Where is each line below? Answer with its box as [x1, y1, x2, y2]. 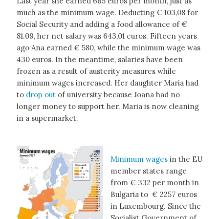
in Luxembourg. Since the [110, 201, 201, 211]
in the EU [167, 154, 202, 164]
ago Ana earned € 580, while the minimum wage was [16, 43, 200, 52]
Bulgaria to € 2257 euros [110, 190, 197, 199]
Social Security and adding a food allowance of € [16, 19, 187, 29]
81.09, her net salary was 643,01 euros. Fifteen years [16, 31, 197, 41]
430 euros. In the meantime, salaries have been [16, 54, 183, 64]
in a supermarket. [16, 113, 78, 123]
